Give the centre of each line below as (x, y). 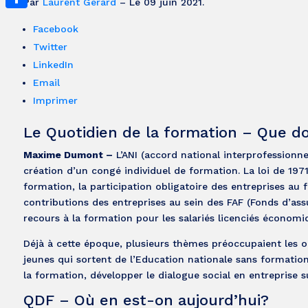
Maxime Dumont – (68, 154)
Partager (26, 19)
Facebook (55, 29)
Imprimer (55, 100)
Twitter (50, 46)
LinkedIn (53, 64)
